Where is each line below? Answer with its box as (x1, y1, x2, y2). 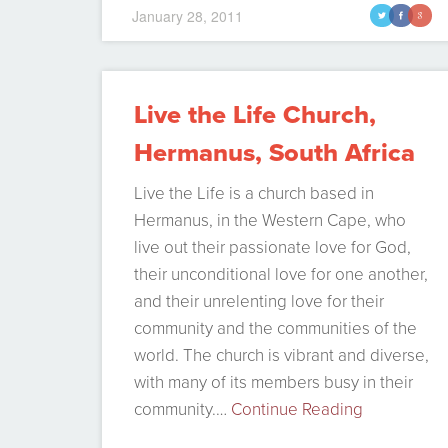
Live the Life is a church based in (133, 183, 374, 205)
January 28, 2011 (131, 5, 243, 26)
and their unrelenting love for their (133, 291, 384, 313)
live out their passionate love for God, (133, 237, 411, 259)
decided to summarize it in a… (133, 47, 356, 69)
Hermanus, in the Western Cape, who (133, 210, 406, 232)
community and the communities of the (133, 318, 417, 340)
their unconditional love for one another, (133, 264, 428, 286)
